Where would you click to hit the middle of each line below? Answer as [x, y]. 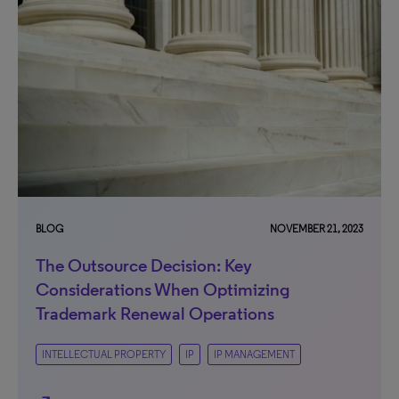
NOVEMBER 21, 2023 [317, 228]
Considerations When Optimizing [163, 289]
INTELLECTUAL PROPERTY [104, 354]
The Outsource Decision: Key [144, 265]
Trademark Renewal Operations [155, 313]
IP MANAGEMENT [254, 354]
